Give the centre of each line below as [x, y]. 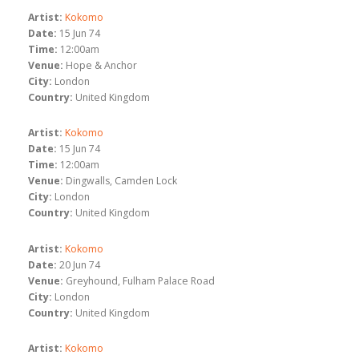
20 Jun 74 [80, 264]
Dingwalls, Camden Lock [121, 181]
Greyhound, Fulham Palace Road [140, 280]
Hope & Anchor [101, 65]
